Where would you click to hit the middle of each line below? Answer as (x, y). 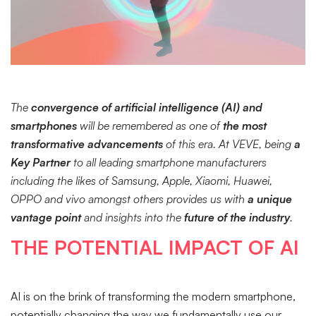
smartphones (44, 125)
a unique (270, 199)
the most (245, 125)
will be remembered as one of (150, 125)
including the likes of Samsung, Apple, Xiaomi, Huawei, (141, 180)
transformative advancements (88, 144)
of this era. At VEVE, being (230, 144)
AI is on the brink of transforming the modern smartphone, (153, 296)
